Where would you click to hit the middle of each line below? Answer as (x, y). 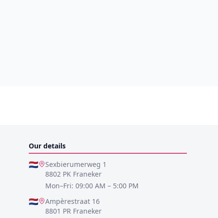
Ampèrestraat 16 (72, 201)
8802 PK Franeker (73, 174)
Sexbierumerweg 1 (76, 164)
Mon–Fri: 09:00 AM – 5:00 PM (92, 185)
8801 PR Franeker (73, 211)
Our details (47, 145)
